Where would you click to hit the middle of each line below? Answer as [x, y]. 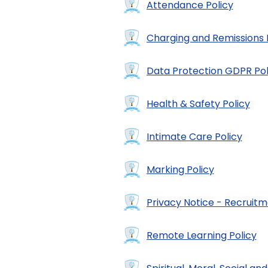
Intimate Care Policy [194, 136]
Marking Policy [180, 169]
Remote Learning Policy [201, 235]
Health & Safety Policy [198, 103]
